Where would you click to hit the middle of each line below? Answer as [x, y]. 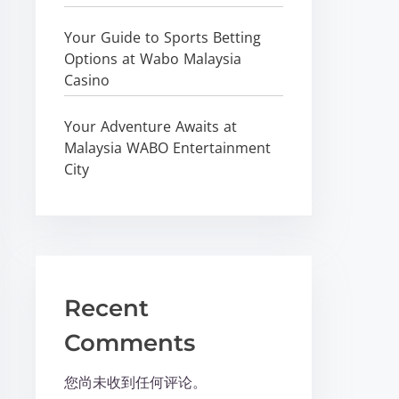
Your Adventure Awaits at [151, 126]
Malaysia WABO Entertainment [168, 147]
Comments [130, 342]
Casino [87, 80]
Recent [107, 308]
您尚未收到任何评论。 [136, 382]
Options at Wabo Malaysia [153, 58]
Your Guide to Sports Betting [163, 37]
